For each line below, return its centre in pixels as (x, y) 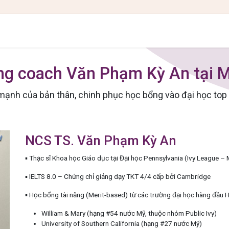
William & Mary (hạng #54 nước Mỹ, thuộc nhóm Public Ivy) (129, 213)
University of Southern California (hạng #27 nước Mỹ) (122, 223)
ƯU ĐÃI (200, 30)
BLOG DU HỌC (82, 30)
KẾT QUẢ (167, 30)
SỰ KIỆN (132, 30)
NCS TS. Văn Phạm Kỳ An (102, 140)
